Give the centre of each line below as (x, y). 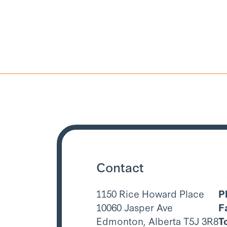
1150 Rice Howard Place (150, 193)
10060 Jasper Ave (135, 207)
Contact (120, 166)
